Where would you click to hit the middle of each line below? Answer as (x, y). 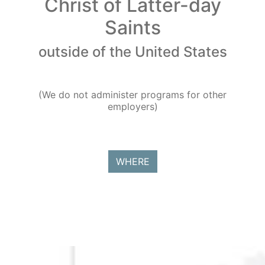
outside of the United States (132, 52)
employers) (132, 106)
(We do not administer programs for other (132, 95)
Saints (132, 28)
